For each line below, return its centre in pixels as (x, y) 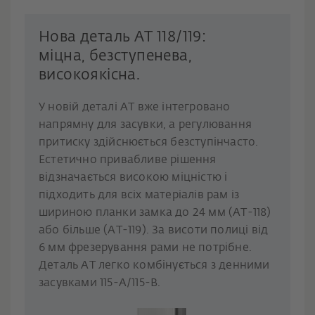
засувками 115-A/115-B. (100, 284)
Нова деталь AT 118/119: (123, 38)
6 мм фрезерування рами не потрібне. (145, 249)
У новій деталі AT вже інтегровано (135, 108)
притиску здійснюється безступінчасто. (149, 143)
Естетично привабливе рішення (128, 161)
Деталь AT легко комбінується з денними (154, 266)
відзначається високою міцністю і (133, 178)
